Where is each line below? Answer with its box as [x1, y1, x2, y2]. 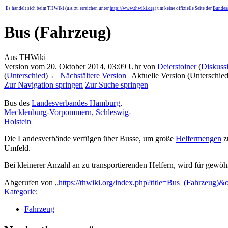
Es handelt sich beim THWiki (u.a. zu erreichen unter [6, 6, 110, 11]
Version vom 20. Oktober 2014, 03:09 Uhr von [4, 62, 157, 71]
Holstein [4, 117, 31, 126]
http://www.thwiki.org [110, 6, 155, 11]
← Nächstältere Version [50, 71, 126, 80]
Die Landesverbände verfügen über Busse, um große [4, 134, 176, 143]
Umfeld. [4, 143, 31, 152]
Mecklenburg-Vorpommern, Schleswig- [4, 107, 131, 117]
